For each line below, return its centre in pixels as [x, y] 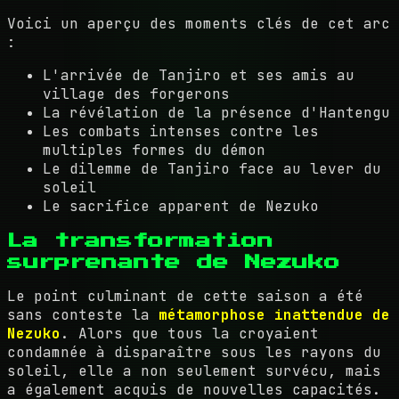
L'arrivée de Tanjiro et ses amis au [199, 75]
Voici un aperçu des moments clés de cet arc [199, 23]
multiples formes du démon [154, 150]
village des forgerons [136, 94]
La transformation [140, 240]
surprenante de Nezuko [174, 261]
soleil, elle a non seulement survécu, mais [194, 370]
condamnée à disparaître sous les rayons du [194, 352]
